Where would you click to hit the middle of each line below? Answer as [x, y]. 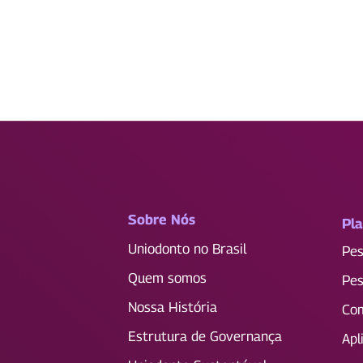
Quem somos [167, 278]
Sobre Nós [162, 220]
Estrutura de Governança [205, 336]
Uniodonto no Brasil [187, 249]
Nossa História [173, 307]
